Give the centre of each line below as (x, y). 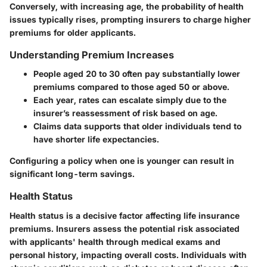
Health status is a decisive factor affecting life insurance (125, 215)
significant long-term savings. (72, 174)
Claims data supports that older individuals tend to (137, 126)
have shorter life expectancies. (96, 139)
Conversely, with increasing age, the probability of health (127, 7)
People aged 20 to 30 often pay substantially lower (137, 74)
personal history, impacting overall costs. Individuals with (128, 254)
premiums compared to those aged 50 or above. (131, 87)
